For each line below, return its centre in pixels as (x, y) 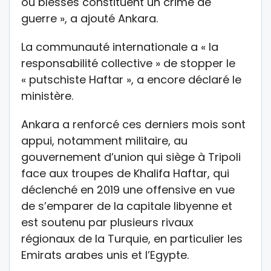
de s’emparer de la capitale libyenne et (127, 206)
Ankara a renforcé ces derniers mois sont (133, 124)
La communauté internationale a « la (120, 47)
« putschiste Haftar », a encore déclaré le (131, 79)
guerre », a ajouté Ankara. (90, 18)
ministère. (47, 96)
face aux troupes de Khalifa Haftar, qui (125, 173)
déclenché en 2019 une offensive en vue (128, 189)
